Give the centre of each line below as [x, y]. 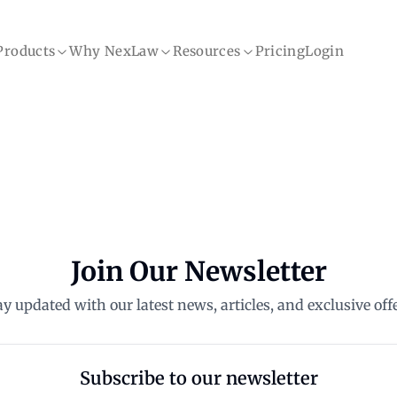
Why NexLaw [114, 51]
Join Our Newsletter [198, 271]
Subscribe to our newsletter [198, 378]
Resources [207, 51]
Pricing [280, 51]
